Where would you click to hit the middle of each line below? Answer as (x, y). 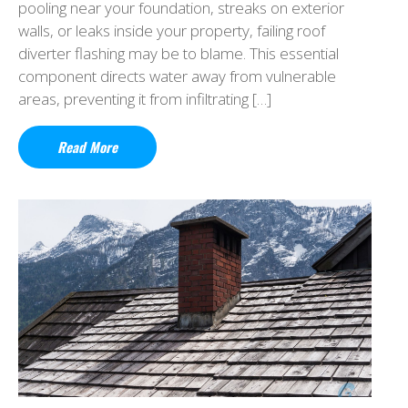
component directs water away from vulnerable (177, 76)
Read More (87, 146)
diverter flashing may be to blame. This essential (178, 53)
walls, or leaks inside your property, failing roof (172, 30)
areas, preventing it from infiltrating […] (145, 98)
